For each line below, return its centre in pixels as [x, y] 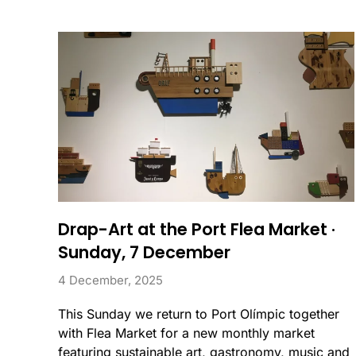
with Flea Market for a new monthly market [186, 333]
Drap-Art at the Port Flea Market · [196, 230]
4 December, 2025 [110, 281]
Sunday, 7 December [144, 253]
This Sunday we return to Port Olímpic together [198, 314]
